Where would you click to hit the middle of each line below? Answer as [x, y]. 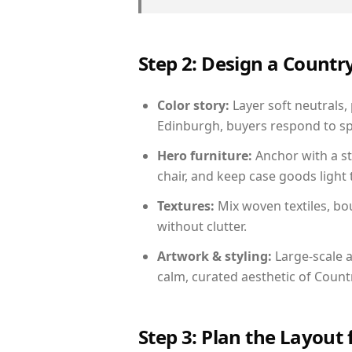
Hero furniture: [205, 156]
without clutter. [202, 226]
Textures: [186, 206]
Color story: [193, 105]
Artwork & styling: [214, 256]
